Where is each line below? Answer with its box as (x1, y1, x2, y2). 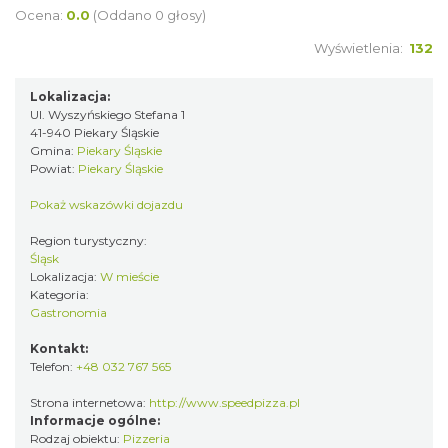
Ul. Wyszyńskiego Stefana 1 (30, 107, 185, 122)
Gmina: (30, 143, 77, 158)
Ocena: (15, 7, 63, 23)
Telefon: (30, 359, 76, 374)
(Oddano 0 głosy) (93, 7, 206, 23)
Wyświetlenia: (314, 40, 409, 56)
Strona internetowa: (30, 395, 149, 410)
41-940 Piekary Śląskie (30, 125, 159, 140)
